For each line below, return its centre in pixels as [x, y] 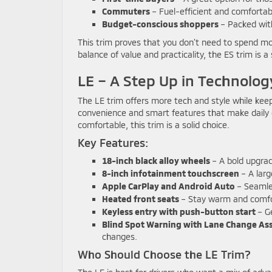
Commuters [126, 11]
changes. [120, 236]
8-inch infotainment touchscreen [171, 173]
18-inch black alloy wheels [156, 160]
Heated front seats [141, 199]
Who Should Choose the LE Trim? [164, 254]
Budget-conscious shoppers [160, 24]
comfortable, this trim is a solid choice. [154, 124]
